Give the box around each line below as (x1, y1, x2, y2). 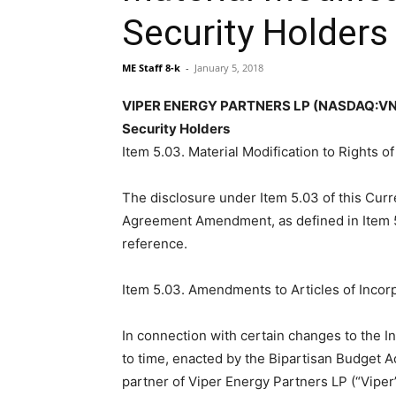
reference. (122, 235, 187, 252)
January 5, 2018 (194, 61, 263, 74)
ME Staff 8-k (122, 61, 180, 74)
